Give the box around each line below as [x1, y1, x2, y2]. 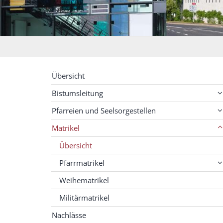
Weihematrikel [59, 175, 109, 186]
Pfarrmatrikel [59, 158, 105, 168]
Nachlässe [52, 210, 86, 221]
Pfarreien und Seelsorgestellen [52, 106, 156, 116]
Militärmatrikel [59, 193, 110, 203]
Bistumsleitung [52, 88, 103, 99]
